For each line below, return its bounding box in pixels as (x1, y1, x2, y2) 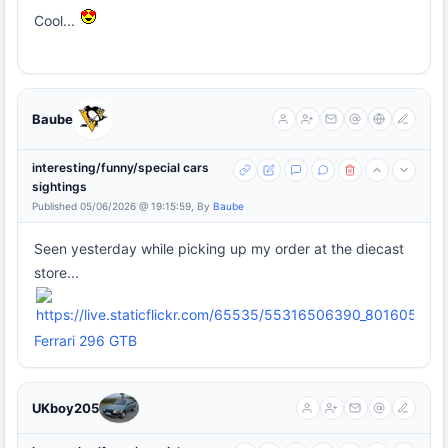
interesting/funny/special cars (32, 159, 209, 175)
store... (34, 263, 79, 281)
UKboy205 (32, 399, 99, 416)
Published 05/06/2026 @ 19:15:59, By (32, 199, 213, 212)
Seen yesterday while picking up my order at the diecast (34, 239, 404, 257)
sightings (32, 178, 87, 194)
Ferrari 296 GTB (34, 331, 137, 349)
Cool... (34, 11, 79, 29)
